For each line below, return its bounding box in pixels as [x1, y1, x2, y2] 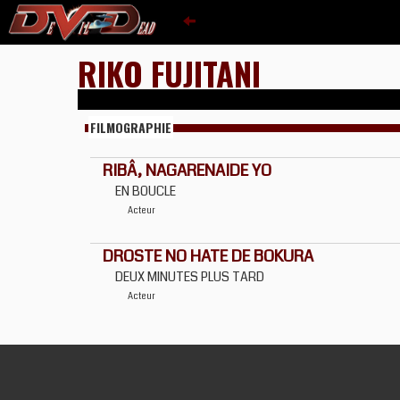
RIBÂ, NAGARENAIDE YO [103, 159, 271, 182]
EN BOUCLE [115, 182, 176, 200]
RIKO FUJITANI [78, 49, 261, 96]
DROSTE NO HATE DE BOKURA [103, 245, 313, 268]
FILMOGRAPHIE [90, 118, 171, 137]
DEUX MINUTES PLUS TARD [115, 268, 264, 286]
